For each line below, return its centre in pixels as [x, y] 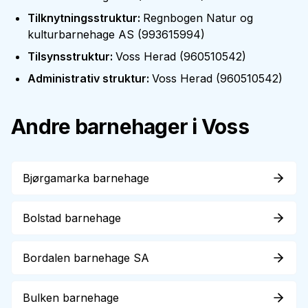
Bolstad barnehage [72, 218]
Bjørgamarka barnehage [86, 178]
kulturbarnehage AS [81, 34]
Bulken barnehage [71, 298]
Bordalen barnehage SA [86, 258]
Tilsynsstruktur [69, 56]
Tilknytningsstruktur [82, 18]
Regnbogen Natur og [198, 18]
